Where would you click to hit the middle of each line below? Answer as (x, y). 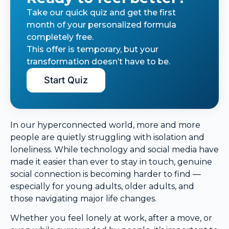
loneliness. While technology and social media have (114, 149)
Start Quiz (66, 80)
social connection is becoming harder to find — (106, 174)
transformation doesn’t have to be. (98, 61)
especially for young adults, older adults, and (102, 186)
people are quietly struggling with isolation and (107, 137)
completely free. (60, 37)
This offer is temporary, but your (93, 49)
